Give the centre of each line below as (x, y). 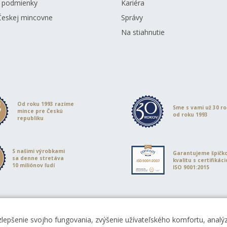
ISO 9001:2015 (191, 167)
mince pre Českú (40, 111)
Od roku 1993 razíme (45, 104)
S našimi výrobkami (38, 151)
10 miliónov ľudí (33, 165)
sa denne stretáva (38, 158)
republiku (30, 118)
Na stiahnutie (143, 32)
